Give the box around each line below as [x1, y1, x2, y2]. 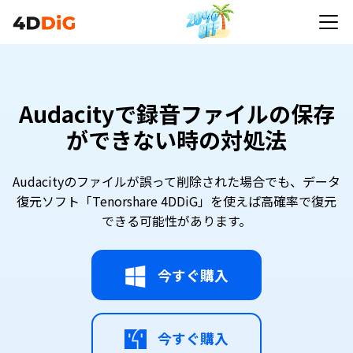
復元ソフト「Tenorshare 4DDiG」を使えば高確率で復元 [17, 191, 336, 210]
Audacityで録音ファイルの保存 [18, 98, 335, 129]
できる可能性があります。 [102, 211, 251, 230]
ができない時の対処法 [66, 124, 287, 155]
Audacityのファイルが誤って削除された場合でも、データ [13, 172, 340, 191]
